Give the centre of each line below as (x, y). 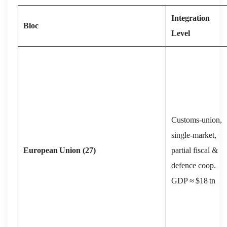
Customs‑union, (197, 120)
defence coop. (194, 165)
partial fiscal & (195, 150)
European (41, 150)
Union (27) (78, 150)
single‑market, (194, 135)
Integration (191, 18)
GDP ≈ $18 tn (193, 180)
